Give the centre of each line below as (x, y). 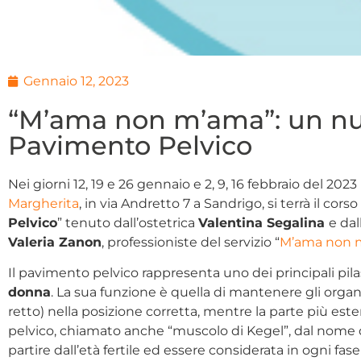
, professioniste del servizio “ (191, 242)
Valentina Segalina (263, 222)
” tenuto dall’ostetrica (128, 222)
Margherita (44, 203)
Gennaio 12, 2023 (76, 81)
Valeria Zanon (55, 242)
